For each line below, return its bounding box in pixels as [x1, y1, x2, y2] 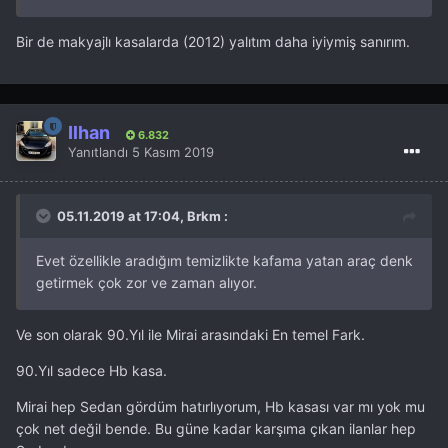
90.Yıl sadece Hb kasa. [16, 362, 167, 380]
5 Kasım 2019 [132, 143, 214, 160]
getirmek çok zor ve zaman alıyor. [36, 274, 257, 292]
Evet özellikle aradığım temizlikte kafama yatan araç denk [36, 252, 413, 270]
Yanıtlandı [68, 143, 132, 160]
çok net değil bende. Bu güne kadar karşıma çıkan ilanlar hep [16, 420, 416, 438]
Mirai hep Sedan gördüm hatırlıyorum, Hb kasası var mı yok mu [16, 398, 425, 416]
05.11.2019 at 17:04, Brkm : [57, 208, 228, 225]
